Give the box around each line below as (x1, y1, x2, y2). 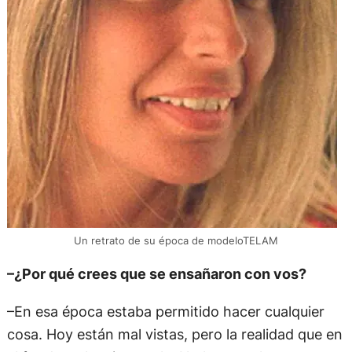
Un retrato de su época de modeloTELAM (73, 234, 278, 247)
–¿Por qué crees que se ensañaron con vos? (6, 265, 306, 283)
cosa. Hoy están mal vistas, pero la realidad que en (6, 324, 343, 343)
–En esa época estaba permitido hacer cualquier (6, 302, 324, 320)
